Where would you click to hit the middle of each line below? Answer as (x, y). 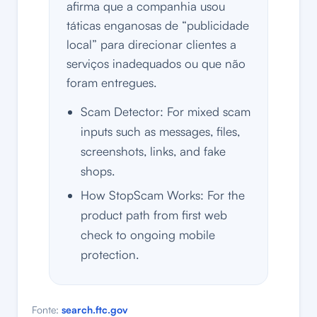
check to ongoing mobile (148, 235)
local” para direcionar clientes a (151, 45)
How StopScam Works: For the (163, 195)
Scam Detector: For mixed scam (166, 112)
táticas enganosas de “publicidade (158, 25)
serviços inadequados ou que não (156, 64)
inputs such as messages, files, (160, 132)
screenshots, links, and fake (153, 151)
